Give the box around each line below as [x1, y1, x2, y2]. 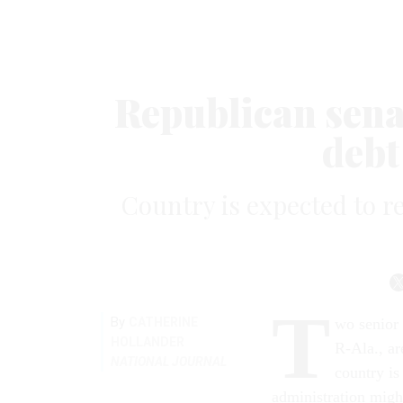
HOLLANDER [111, 334, 184, 349]
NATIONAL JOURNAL [111, 354, 227, 369]
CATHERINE [129, 314, 198, 329]
